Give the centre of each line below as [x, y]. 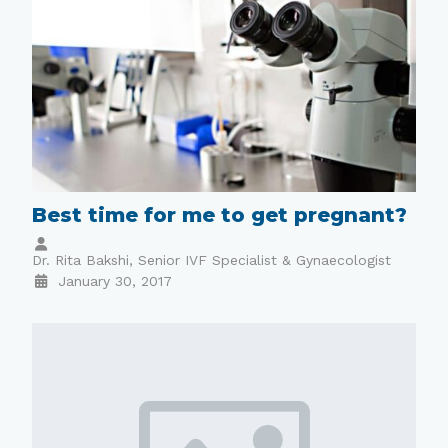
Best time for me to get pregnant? [220, 214]
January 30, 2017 [114, 280]
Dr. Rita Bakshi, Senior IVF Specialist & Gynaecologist [212, 259]
